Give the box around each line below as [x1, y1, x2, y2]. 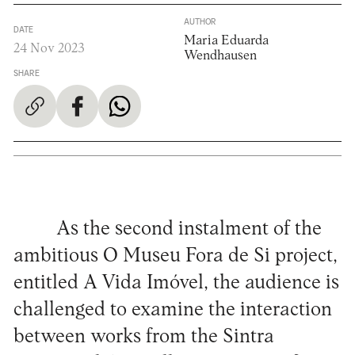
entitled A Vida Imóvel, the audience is [13, 273, 339, 293]
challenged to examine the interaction [13, 300, 332, 320]
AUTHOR [184, 17, 217, 26]
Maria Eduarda [184, 34, 269, 48]
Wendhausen [184, 49, 258, 63]
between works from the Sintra [13, 326, 274, 347]
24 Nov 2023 [13, 42, 85, 56]
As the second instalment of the [55, 219, 322, 239]
